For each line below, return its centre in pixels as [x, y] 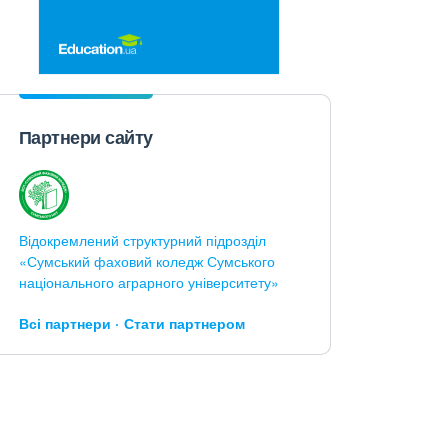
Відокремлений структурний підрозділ [142, 240]
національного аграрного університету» [148, 282]
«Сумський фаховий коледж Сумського [146, 261]
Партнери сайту [85, 137]
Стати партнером [184, 323]
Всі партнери [64, 323]
